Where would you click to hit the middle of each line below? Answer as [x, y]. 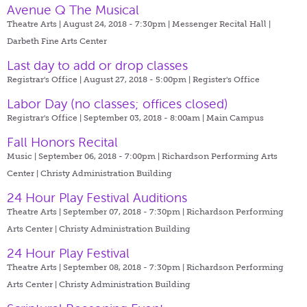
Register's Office [226, 79]
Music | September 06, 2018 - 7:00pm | [84, 156]
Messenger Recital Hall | [221, 24]
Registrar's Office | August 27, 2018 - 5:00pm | [100, 79]
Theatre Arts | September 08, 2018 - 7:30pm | [97, 267]
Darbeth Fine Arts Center [57, 41]
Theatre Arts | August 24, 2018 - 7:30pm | [89, 24]
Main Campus [235, 118]
